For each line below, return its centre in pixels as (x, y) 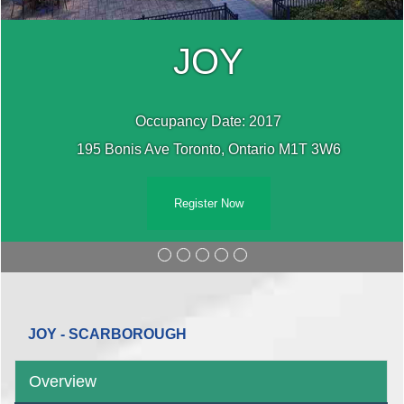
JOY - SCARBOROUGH (107, 335)
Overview (63, 381)
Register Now (208, 204)
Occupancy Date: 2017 (208, 122)
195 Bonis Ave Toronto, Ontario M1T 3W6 (208, 150)
